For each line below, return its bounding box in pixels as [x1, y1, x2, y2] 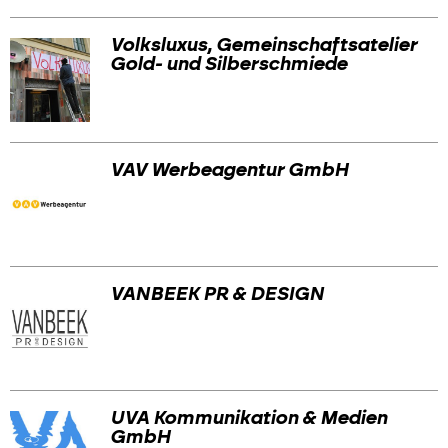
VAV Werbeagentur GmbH [110, 160, 348, 180]
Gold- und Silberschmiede [110, 55, 347, 75]
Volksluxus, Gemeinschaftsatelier [110, 36, 417, 56]
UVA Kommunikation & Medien [110, 409, 387, 429]
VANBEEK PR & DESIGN [110, 284, 324, 304]
